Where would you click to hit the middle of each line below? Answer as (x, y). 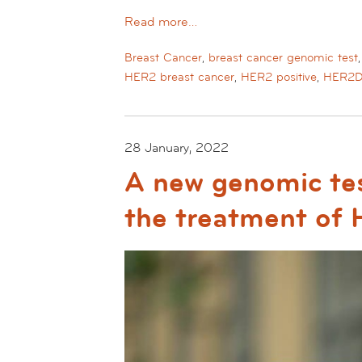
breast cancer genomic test (283, 58)
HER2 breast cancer (179, 78)
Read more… (161, 21)
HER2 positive (279, 78)
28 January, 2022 (177, 147)
